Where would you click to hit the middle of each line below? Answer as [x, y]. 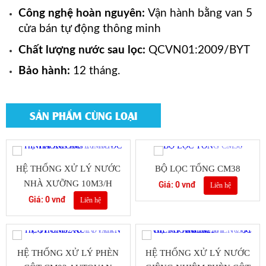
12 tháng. [96, 71]
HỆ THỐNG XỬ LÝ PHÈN [68, 253]
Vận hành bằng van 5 [200, 14]
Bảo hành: [45, 71]
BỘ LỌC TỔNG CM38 [198, 169]
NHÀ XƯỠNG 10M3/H [68, 184]
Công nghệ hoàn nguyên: [83, 14]
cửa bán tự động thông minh [89, 29]
